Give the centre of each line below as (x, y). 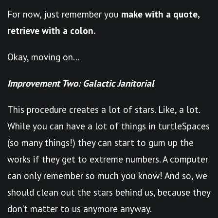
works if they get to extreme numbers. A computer (108, 159)
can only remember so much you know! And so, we (107, 175)
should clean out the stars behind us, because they (109, 192)
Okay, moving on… (44, 57)
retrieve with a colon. (51, 30)
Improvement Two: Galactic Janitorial (81, 83)
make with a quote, (160, 14)
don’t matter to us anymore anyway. (80, 209)
